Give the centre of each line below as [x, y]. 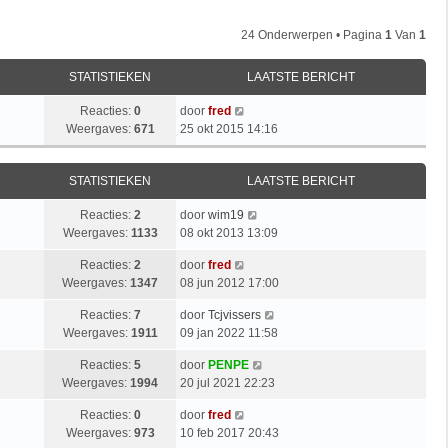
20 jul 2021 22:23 [227, 382]
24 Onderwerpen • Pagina [313, 34]
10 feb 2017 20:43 [229, 432]
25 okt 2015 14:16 [229, 128]
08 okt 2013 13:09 [229, 232]
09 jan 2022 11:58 [229, 332]
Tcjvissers [234, 314]
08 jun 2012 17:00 [229, 282]
